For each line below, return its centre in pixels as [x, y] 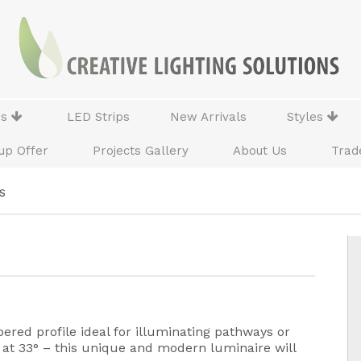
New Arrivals [208, 117]
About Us [260, 151]
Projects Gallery [141, 151]
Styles [307, 117]
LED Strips [98, 117]
